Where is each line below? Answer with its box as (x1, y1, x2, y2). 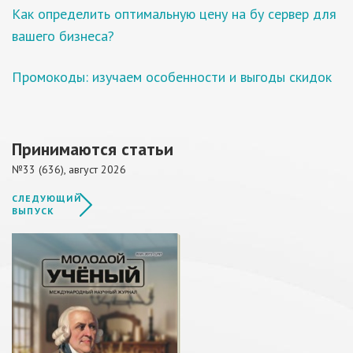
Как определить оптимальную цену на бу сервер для (12, 5, 336, 23)
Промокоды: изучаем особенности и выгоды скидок (12, 68, 332, 86)
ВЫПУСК (12, 205, 55, 217)
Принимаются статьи (12, 138, 173, 160)
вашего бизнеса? (12, 27, 114, 45)
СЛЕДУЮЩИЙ (12, 192, 81, 204)
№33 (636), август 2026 (12, 162, 126, 176)
